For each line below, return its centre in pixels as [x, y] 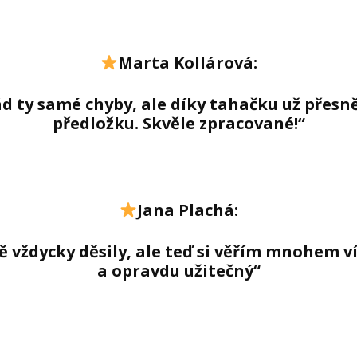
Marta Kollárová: [187, 63]
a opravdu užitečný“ [178, 271]
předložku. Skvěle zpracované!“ [178, 124]
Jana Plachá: [187, 210]
